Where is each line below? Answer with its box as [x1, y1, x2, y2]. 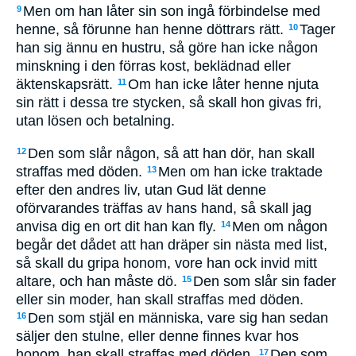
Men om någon [232, 218, 327, 234]
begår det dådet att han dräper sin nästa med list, [16, 236, 327, 253]
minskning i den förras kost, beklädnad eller [16, 58, 291, 74]
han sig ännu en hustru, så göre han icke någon [16, 40, 318, 56]
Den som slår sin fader [193, 273, 336, 289]
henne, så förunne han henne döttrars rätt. [16, 21, 288, 37]
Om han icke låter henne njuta [128, 76, 319, 92]
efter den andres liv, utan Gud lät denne [16, 181, 266, 198]
